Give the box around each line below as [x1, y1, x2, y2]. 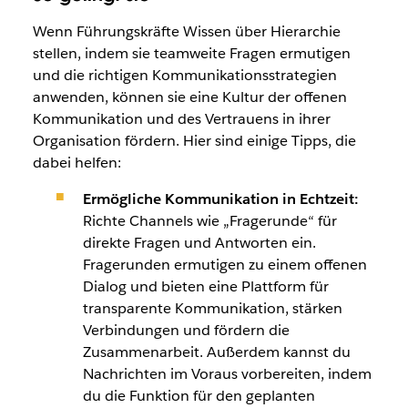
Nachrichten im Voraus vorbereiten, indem [82, 363, 372, 383]
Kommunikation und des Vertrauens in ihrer [32, 108, 331, 128]
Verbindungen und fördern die [82, 320, 290, 340]
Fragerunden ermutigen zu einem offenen [82, 254, 367, 274]
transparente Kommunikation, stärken [82, 298, 342, 318]
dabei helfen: [32, 152, 121, 172]
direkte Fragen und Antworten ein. [82, 232, 316, 252]
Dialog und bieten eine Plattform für [82, 276, 329, 296]
